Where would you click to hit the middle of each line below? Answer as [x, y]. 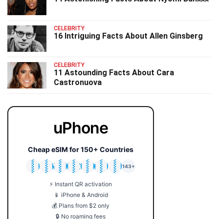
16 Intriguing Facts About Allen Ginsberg [128, 36]
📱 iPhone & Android [81, 195]
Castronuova [78, 82]
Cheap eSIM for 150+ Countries [81, 150]
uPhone [81, 128]
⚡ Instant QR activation [81, 184]
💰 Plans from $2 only [81, 206]
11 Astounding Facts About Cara [114, 72]
